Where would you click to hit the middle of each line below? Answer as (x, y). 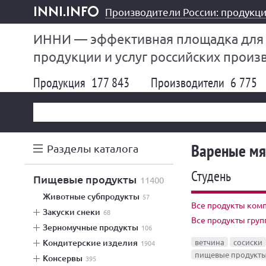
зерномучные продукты (93, 227)
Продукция (61, 83)
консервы (65, 258)
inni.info (50, 21)
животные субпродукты (95, 196)
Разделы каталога (93, 148)
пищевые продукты (89, 179)
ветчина (210, 242)
